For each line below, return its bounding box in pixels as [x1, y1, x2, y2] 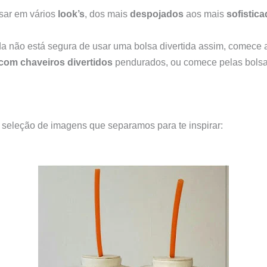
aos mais [184, 8, 226, 19]
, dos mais [85, 8, 130, 19]
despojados [130, 8, 184, 19]
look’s [58, 8, 85, 19]
